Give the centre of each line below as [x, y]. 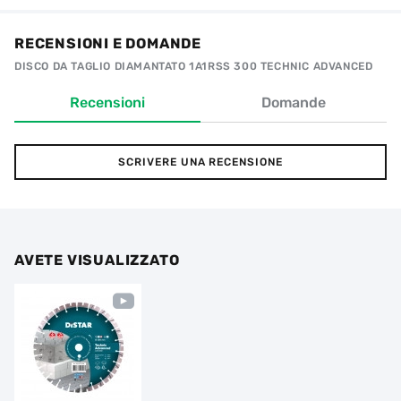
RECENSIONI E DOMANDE [108, 43]
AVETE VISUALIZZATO [97, 260]
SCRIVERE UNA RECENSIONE [200, 162]
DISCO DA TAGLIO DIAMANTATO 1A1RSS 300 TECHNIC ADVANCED [194, 66]
